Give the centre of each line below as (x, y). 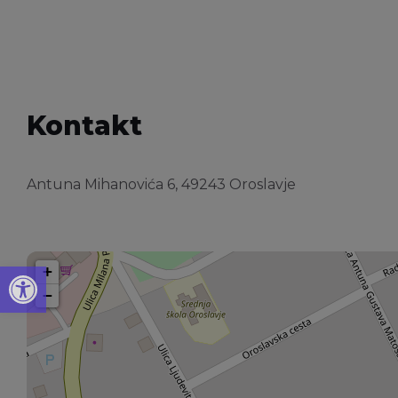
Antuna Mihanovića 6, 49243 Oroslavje (161, 185)
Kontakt (84, 126)
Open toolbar (14, 274)
